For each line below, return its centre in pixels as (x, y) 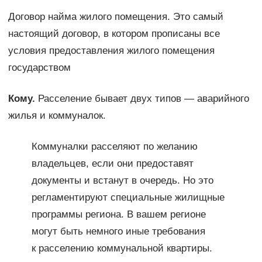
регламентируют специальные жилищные (128, 198)
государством (39, 68)
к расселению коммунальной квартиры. (122, 249)
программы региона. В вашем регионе (118, 215)
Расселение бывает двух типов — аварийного (142, 99)
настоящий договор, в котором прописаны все (114, 34)
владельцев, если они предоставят (112, 164)
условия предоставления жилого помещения (111, 51)
